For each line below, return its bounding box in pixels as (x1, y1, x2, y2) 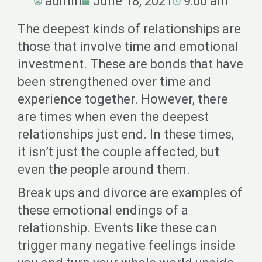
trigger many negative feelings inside (18, 238, 235, 253)
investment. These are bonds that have (18, 57, 243, 71)
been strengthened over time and (18, 74, 211, 89)
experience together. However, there (18, 92, 228, 106)
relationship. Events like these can (18, 220, 217, 235)
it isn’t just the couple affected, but (18, 144, 219, 159)
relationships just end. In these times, (18, 127, 234, 142)
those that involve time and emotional (18, 39, 239, 54)
